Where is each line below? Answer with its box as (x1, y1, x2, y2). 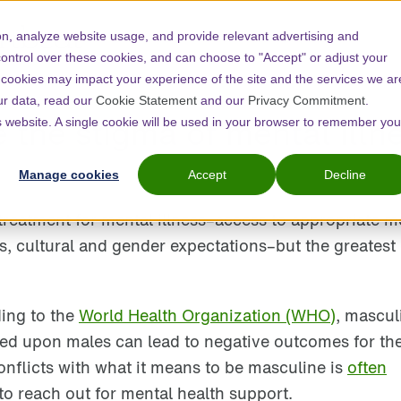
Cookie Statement (96, 93, 197, 107)
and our (197, 93, 248, 107)
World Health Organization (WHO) (79, 303, 336, 327)
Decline (323, 167, 366, 183)
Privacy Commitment (248, 93, 365, 107)
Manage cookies (19, 167, 119, 183)
